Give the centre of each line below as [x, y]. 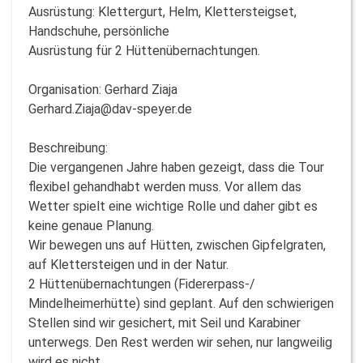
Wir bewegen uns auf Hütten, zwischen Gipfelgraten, [177, 245]
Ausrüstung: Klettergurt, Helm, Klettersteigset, [162, 11]
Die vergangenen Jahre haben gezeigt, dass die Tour [176, 167]
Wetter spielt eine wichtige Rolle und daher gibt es [173, 206]
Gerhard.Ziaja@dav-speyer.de [110, 109]
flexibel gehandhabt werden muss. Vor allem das [165, 186]
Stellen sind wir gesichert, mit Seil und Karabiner [164, 322]
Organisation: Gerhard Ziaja [103, 89]
